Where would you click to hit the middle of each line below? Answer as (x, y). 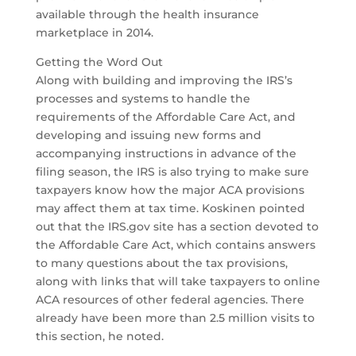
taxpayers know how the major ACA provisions (170, 190)
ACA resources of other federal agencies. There (170, 300)
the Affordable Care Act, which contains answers (175, 245)
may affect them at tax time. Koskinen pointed (170, 209)
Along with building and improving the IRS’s (164, 81)
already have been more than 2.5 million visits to (175, 318)
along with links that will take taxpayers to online (178, 282)
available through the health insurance (147, 15)
